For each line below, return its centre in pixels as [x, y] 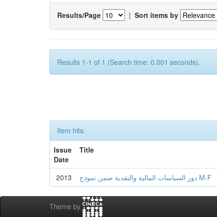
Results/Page [79, 15]
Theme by [66, 207]
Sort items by [156, 15]
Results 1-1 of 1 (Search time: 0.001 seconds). [129, 62]
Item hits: [71, 130]
